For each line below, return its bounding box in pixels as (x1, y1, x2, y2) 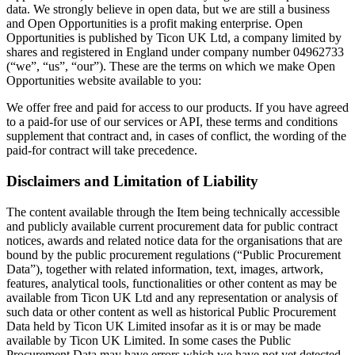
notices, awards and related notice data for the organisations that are (6, 233, 342, 247)
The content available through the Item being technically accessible (6, 204, 340, 219)
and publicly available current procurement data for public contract (6, 219, 338, 233)
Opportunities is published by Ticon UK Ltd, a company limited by (6, 31, 342, 45)
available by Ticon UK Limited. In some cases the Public (6, 333, 291, 347)
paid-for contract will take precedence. (6, 143, 197, 158)
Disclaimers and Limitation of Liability (6, 172, 258, 189)
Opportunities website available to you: (6, 74, 201, 88)
